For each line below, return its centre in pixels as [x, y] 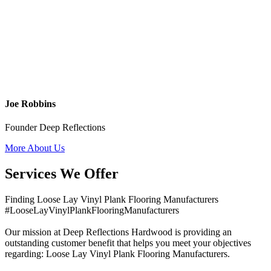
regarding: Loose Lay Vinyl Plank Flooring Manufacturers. [117, 253]
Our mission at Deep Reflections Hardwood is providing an [118, 232]
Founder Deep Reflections [55, 128]
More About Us [35, 148]
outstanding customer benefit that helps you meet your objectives [128, 243]
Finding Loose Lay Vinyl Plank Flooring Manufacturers [112, 199]
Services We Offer [62, 173]
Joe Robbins [30, 103]
